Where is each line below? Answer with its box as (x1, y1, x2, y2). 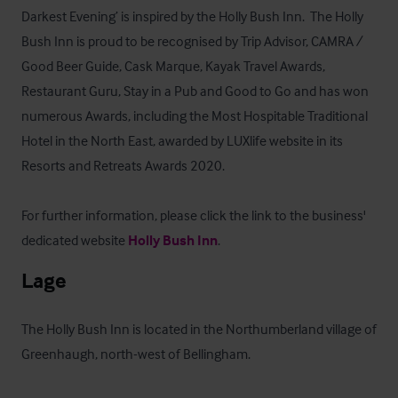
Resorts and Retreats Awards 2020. (21, 156, 225, 174)
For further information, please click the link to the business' (21, 206, 366, 224)
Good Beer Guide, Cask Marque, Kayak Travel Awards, (21, 57, 325, 75)
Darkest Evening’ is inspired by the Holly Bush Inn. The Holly (21, 7, 363, 25)
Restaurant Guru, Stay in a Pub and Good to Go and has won (21, 82, 369, 99)
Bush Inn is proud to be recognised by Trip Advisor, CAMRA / (21, 32, 363, 50)
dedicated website (21, 231, 128, 249)
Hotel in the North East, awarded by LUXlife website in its (21, 131, 343, 149)
